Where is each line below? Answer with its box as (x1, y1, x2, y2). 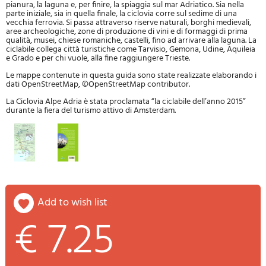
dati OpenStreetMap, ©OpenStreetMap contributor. (6, 78, 190, 92)
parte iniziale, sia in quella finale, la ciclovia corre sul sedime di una (6, 7, 237, 21)
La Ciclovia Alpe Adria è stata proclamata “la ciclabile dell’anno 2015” (6, 95, 246, 109)
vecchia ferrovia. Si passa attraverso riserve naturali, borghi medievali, (6, 16, 251, 30)
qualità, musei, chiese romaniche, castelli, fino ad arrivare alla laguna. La (6, 34, 256, 48)
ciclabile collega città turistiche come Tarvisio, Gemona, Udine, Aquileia (6, 43, 255, 57)
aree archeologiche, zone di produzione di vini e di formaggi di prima (6, 25, 248, 39)
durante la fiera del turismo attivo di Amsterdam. (6, 104, 176, 118)
